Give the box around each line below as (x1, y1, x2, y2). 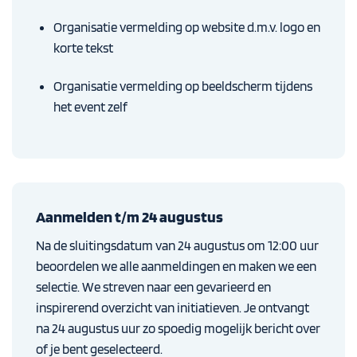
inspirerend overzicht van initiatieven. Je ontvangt (36, 300, 309, 316)
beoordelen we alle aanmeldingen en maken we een (36, 258, 316, 275)
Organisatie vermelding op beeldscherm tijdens (53, 78, 312, 95)
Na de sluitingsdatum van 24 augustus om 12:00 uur (36, 237, 319, 254)
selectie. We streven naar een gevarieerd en (36, 279, 271, 296)
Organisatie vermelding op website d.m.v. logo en (53, 19, 320, 36)
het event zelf (53, 99, 127, 116)
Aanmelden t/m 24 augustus (36, 207, 223, 227)
